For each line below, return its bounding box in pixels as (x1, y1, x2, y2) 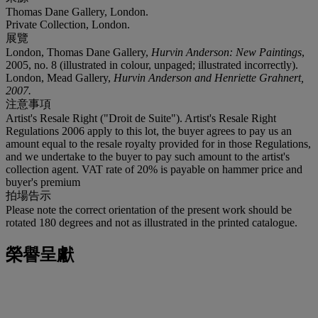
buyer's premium (6, 175, 80, 188)
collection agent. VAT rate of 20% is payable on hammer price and (6, 163, 302, 175)
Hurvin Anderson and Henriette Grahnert (114, 71, 301, 84)
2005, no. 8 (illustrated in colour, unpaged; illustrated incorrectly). (6, 58, 298, 71)
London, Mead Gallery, (6, 71, 114, 84)
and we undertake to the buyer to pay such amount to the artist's (6, 150, 290, 163)
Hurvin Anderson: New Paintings (151, 45, 302, 58)
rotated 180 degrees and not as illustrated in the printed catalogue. (6, 216, 297, 229)
